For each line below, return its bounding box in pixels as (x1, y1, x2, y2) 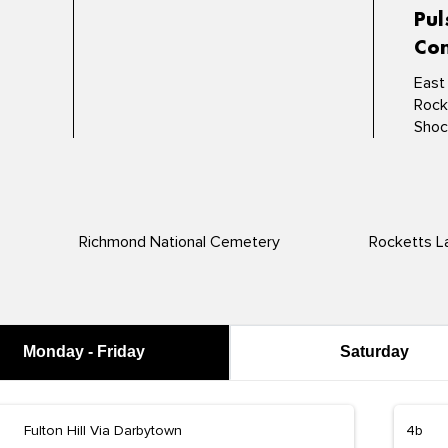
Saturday (339, 343, 409, 360)
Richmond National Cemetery (79, 232, 280, 252)
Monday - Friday (23, 343, 146, 360)
